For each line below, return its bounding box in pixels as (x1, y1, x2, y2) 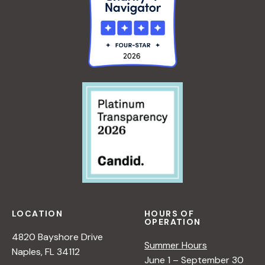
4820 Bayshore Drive (12, 231, 103, 244)
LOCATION (12, 208, 63, 219)
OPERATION (144, 216, 201, 228)
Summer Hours (144, 239, 207, 252)
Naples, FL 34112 (12, 245, 80, 258)
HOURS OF (144, 208, 195, 219)
